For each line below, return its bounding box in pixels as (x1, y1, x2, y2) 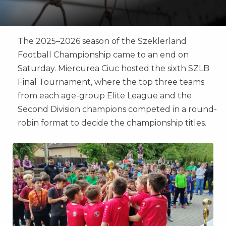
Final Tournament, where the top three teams (18, 77, 204, 87)
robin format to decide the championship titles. (18, 118, 206, 128)
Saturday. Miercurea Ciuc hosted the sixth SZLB (18, 64, 209, 73)
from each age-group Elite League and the (18, 91, 192, 100)
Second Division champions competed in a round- (18, 104, 217, 114)
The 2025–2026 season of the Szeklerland (18, 36, 187, 46)
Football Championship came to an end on (18, 50, 189, 60)
